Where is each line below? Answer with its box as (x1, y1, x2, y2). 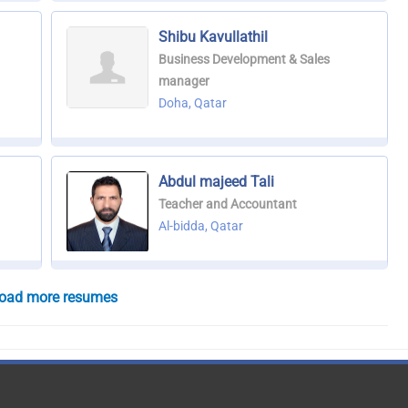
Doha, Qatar (158, 96, 227, 111)
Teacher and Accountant (158, 197, 297, 212)
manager (158, 74, 209, 89)
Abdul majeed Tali (158, 173, 274, 191)
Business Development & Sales (158, 52, 330, 67)
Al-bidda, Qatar (158, 219, 243, 234)
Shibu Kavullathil (158, 28, 268, 46)
